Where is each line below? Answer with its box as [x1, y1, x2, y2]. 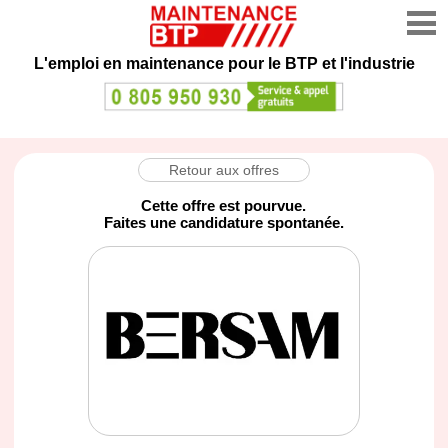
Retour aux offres [168, 161, 279, 178]
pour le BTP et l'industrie [227, 55, 415, 72]
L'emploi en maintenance [33, 55, 228, 72]
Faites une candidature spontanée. [103, 213, 344, 231]
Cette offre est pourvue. [141, 196, 307, 214]
